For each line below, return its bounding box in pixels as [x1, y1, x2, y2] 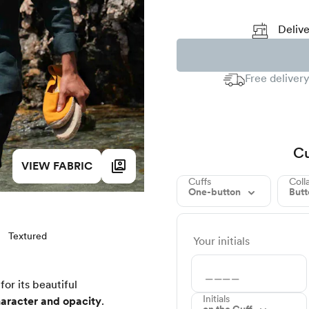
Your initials [193, 235, 250, 248]
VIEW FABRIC [21, 159, 92, 172]
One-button [188, 186, 243, 198]
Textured [8, 230, 47, 241]
